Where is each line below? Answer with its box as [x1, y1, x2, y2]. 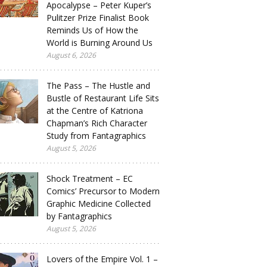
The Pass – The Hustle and [46, 80, 150, 91]
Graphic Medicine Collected [46, 198, 151, 209]
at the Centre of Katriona [46, 105, 143, 116]
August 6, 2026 [46, 50, 96, 60]
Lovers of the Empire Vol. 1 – [46, 253, 158, 265]
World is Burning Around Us [46, 37, 153, 48]
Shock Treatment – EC [46, 173, 133, 184]
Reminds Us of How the [46, 24, 138, 36]
